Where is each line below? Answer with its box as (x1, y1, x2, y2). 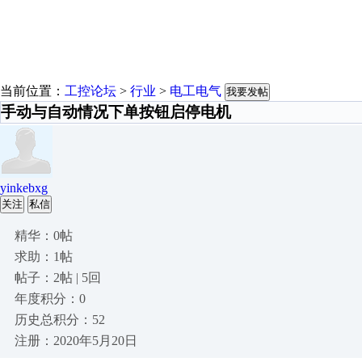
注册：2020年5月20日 (15, 334, 137, 347)
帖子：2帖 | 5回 (15, 271, 101, 284)
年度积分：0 (15, 292, 86, 305)
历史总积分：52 (15, 313, 105, 326)
